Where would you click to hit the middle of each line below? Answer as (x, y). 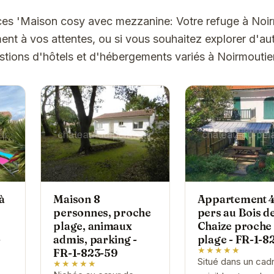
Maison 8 (77, 199)
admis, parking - (95, 240)
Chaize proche (235, 226)
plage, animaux (93, 226)
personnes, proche (102, 213)
